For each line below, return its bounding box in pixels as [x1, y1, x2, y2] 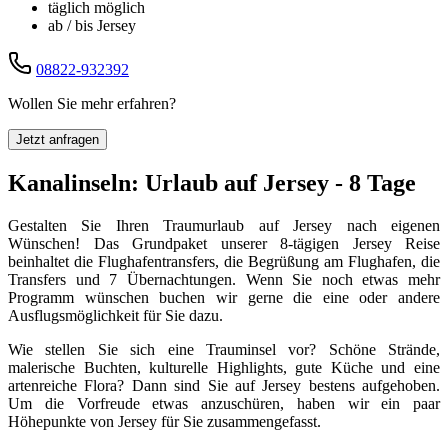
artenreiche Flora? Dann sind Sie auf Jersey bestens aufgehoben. [8, 376, 440, 394]
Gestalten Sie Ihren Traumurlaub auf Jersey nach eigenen [8, 216, 440, 234]
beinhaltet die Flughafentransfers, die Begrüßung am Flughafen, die [8, 252, 440, 270]
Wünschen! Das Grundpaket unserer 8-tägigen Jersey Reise [8, 234, 440, 252]
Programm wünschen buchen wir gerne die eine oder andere [8, 288, 440, 306]
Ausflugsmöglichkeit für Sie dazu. [8, 306, 227, 324]
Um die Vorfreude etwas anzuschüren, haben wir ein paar [8, 394, 440, 412]
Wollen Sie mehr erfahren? [8, 95, 176, 112]
